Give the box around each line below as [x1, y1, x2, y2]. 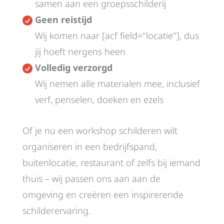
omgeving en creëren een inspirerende [22, 188, 183, 200]
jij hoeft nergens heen [34, 45, 125, 57]
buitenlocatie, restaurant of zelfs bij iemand [22, 156, 200, 168]
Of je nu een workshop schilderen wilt [22, 124, 177, 136]
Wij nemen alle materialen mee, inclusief [34, 77, 200, 89]
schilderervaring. [22, 204, 90, 216]
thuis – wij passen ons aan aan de [22, 172, 160, 184]
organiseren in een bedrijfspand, [22, 140, 157, 152]
